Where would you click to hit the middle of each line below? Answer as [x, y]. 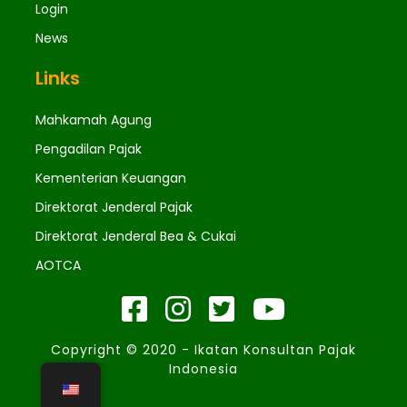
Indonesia [203, 369]
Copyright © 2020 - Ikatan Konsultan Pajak [203, 350]
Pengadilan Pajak [89, 149]
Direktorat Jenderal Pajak [114, 207]
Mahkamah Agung [94, 120]
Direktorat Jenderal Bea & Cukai [136, 236]
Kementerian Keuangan [111, 178]
